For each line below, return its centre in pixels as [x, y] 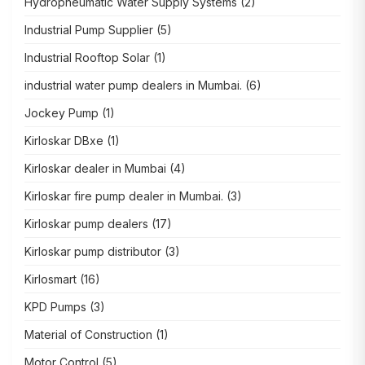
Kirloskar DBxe [64, 141]
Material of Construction [88, 335]
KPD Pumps [55, 307]
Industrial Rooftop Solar [87, 58]
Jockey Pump [62, 113]
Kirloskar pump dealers [86, 224]
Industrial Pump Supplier [89, 30]
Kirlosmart [51, 279]
